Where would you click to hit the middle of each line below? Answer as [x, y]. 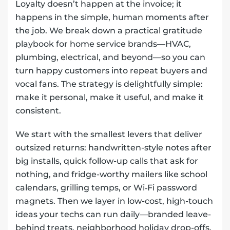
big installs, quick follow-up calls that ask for [107, 161]
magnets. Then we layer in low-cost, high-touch [114, 201]
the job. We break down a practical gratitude [109, 30]
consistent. [38, 110]
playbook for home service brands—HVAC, [103, 44]
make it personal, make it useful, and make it [110, 97]
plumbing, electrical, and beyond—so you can [110, 57]
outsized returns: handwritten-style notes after [113, 147]
